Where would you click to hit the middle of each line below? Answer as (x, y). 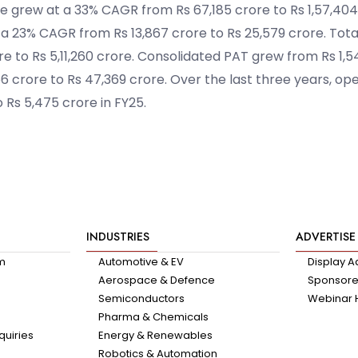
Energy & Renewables (155, 336)
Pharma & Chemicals (153, 317)
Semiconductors (141, 299)
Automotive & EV (141, 262)
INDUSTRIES (117, 237)
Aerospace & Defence (156, 280)
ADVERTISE (325, 237)
